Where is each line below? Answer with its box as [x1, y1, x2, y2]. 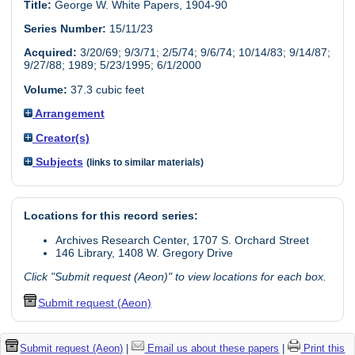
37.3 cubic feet [67, 82, 144, 96]
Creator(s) [32, 131, 90, 144]
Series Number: [23, 22, 106, 36]
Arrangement [32, 107, 105, 120]
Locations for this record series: [23, 209, 198, 223]
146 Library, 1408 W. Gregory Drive [55, 246, 233, 259]
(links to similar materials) [86, 157, 204, 167]
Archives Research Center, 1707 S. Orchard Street [55, 233, 309, 246]
